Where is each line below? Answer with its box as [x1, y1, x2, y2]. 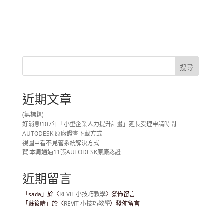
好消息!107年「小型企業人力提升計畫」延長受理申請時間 [22, 120, 176, 129]
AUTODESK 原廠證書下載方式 [22, 129, 102, 138]
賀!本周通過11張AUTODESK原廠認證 [22, 148, 121, 157]
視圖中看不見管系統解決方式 [22, 139, 99, 147]
